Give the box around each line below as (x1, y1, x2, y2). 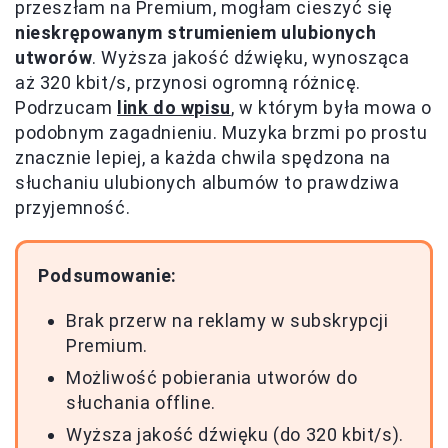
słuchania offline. (66, 392, 216, 414)
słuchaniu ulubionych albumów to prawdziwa (15, 172, 400, 194)
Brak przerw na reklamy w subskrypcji (66, 310, 389, 332)
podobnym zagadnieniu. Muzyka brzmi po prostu (15, 122, 428, 144)
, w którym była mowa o (230, 97, 433, 119)
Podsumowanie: (38, 265, 177, 287)
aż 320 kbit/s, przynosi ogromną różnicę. (15, 72, 362, 94)
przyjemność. (15, 197, 131, 219)
